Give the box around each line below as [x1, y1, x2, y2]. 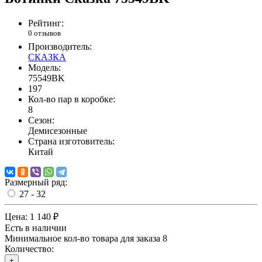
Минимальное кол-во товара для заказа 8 [5, 233, 167, 244]
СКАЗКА [28, 52, 66, 63]
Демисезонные [28, 126, 87, 136]
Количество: [5, 244, 54, 254]
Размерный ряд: [5, 177, 67, 188]
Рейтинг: [28, 18, 64, 29]
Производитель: [28, 42, 92, 52]
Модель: [28, 63, 61, 73]
